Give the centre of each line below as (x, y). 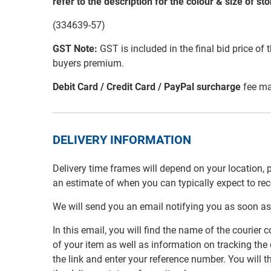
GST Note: (75, 49)
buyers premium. (88, 64)
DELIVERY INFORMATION (122, 140)
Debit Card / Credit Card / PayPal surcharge (147, 87)
